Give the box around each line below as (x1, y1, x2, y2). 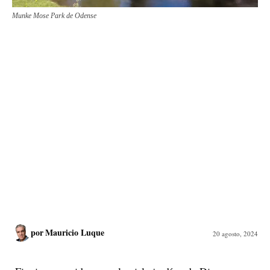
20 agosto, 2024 (213, 228, 258, 238)
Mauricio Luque (45, 226, 104, 239)
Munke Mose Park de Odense (12, 11, 96, 20)
